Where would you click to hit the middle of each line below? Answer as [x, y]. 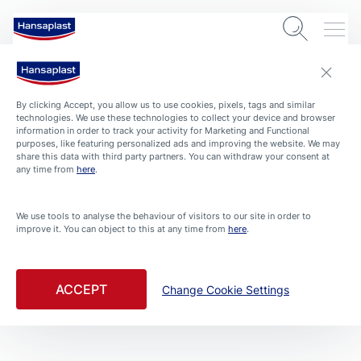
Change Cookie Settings [226, 289]
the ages [45, 304]
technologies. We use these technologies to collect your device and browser [176, 118]
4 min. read [43, 260]
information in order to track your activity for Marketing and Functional [163, 131]
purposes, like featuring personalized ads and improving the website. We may [178, 143]
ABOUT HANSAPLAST [60, 240]
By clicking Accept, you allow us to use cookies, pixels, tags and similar [166, 105]
